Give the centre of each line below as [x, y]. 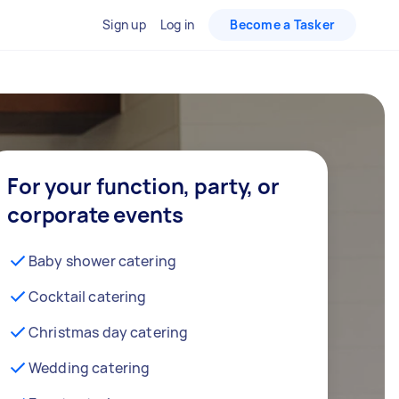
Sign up [124, 24]
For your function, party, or [143, 186]
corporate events [95, 214]
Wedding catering [90, 368]
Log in [177, 24]
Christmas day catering [109, 332]
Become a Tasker [282, 24]
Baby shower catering [102, 261]
